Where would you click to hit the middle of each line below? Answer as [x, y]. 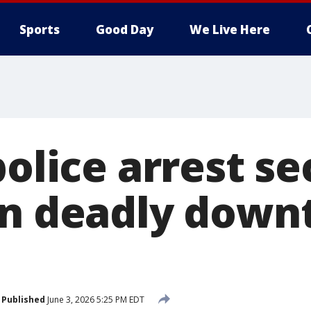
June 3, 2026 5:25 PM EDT [95, 299]
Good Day [125, 30]
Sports [40, 30]
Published [23, 299]
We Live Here [230, 30]
